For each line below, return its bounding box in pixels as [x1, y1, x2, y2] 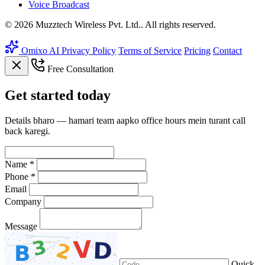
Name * [5, 159, 34, 169]
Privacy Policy [62, 45, 116, 56]
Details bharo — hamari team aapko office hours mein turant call [5, 115, 245, 125]
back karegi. [5, 125, 50, 136]
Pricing [184, 45, 211, 56]
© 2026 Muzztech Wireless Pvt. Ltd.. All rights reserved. [5, 19, 216, 30]
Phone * [5, 171, 35, 182]
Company [5, 196, 41, 206]
